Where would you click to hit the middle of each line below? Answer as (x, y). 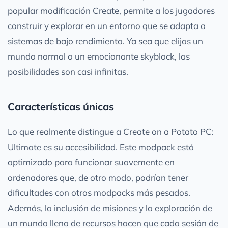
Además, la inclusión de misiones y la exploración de (110, 208)
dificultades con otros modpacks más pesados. (99, 192)
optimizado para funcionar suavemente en (91, 162)
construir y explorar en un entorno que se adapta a (107, 25)
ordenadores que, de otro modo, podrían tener (98, 177)
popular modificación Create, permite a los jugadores (111, 10)
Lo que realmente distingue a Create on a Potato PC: (111, 131)
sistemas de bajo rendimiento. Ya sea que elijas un (105, 41)
